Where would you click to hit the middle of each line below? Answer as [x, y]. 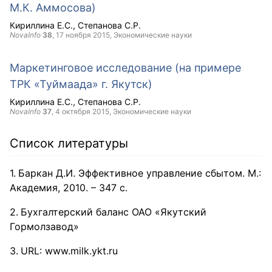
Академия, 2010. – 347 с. [69, 188]
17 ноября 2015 [83, 35]
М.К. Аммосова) [53, 8]
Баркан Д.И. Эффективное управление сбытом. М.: [140, 173]
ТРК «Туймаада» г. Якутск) [81, 84]
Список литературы [69, 143]
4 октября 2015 [82, 111]
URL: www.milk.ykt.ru [69, 251]
